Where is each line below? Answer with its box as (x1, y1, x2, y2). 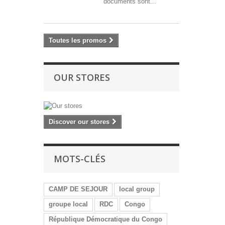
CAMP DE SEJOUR (49, 185, 107, 193)
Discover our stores (49, 118, 109, 126)
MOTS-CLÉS (54, 153, 105, 165)
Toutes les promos (49, 37, 106, 45)
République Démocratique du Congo (49, 215, 162, 223)
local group (119, 185, 155, 193)
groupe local (49, 200, 88, 208)
